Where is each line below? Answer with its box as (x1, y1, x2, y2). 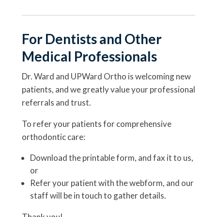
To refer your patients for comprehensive (21, 119, 171, 129)
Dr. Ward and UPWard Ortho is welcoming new (21, 71, 191, 81)
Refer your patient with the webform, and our (30, 178, 194, 188)
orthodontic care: (21, 132, 85, 142)
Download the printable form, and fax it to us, (30, 153, 193, 163)
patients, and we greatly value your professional (21, 84, 195, 94)
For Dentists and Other (21, 31, 162, 47)
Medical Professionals (21, 48, 157, 64)
